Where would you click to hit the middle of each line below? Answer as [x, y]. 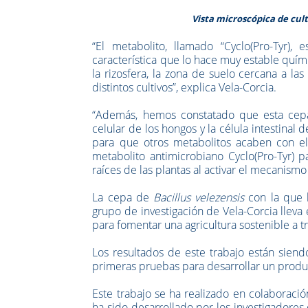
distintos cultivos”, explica [156, 87]
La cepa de [123, 197]
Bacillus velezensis [199, 197]
